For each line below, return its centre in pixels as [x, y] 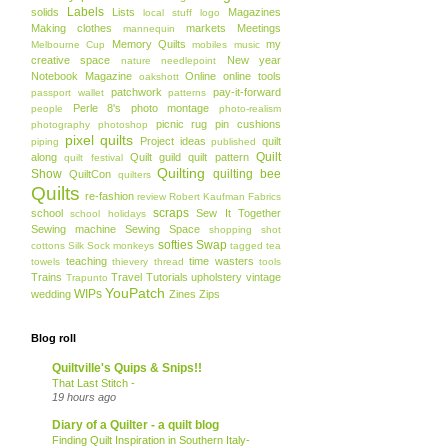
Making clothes [71, 28]
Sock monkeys [121, 245]
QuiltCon [89, 174]
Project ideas [173, 141]
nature [135, 60]
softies [175, 245]
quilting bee [247, 174]
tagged [246, 245]
